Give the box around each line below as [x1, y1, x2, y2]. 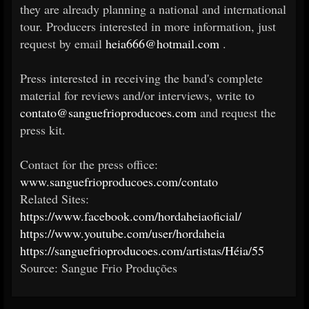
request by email [20, 34, 106, 52]
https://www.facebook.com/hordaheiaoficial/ [20, 207, 241, 224]
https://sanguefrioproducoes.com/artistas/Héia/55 [20, 241, 264, 259]
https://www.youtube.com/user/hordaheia [20, 224, 225, 241]
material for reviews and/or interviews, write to [20, 86, 255, 103]
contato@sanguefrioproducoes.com [20, 103, 197, 121]
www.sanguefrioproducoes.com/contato [20, 172, 218, 190]
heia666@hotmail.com [106, 34, 219, 52]
